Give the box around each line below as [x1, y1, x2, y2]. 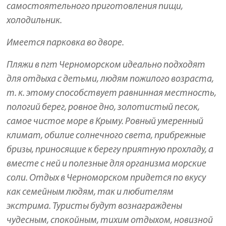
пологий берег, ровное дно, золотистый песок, [7, 102, 200, 112]
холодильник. [7, 16, 63, 26]
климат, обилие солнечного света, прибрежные [7, 131, 206, 141]
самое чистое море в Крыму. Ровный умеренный [7, 117, 204, 127]
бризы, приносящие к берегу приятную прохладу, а [7, 145, 214, 155]
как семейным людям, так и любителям [7, 187, 174, 197]
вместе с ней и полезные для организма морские [7, 159, 207, 169]
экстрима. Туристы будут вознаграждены [7, 201, 183, 211]
